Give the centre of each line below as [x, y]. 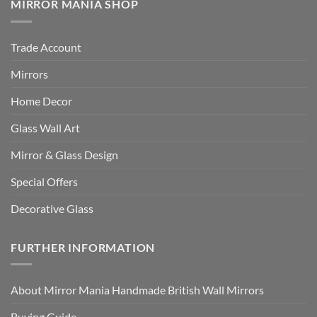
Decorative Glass [52, 208]
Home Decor [41, 100]
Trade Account [46, 47]
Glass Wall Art [45, 127]
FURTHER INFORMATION [83, 247]
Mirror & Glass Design [64, 154]
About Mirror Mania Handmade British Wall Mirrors [137, 290]
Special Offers [44, 181]
